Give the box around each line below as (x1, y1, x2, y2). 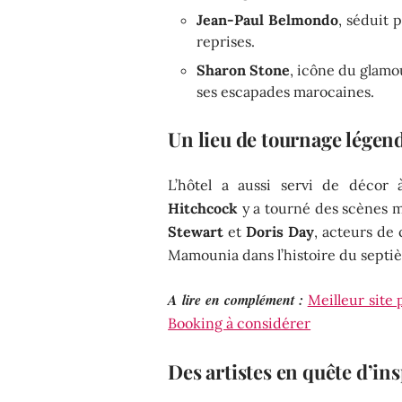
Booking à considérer (168, 313, 311, 332)
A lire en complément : (168, 289, 303, 310)
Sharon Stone (197, 60, 291, 79)
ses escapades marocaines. (197, 82, 375, 100)
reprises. (197, 31, 256, 50)
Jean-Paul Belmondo (197, 10, 338, 29)
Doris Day (246, 222, 315, 240)
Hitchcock (168, 198, 239, 217)
